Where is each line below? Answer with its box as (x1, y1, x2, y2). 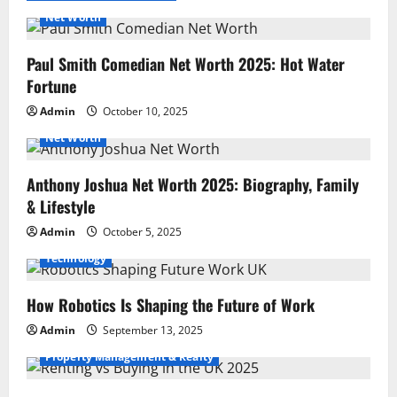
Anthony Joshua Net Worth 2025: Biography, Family (27, 173, 359, 197)
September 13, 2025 (100, 323, 203, 339)
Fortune (27, 74, 76, 98)
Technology (45, 251, 106, 267)
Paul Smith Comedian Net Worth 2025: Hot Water (27, 52, 345, 76)
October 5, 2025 (100, 224, 182, 240)
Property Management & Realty (45, 349, 214, 365)
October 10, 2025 (100, 104, 188, 120)
